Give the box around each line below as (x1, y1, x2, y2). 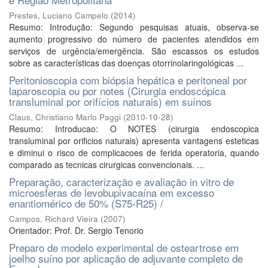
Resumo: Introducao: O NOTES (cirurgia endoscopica (9, 123, 259, 135)
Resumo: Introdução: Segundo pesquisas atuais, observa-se (9, 21, 259, 33)
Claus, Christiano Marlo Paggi (9, 111, 121, 123)
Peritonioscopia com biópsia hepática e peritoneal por (9, 72, 247, 87)
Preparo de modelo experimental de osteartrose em (9, 240, 239, 255)
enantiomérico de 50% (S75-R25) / (9, 196, 163, 211)
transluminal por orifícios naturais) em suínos (9, 94, 212, 109)
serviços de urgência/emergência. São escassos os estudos (9, 45, 259, 57)
